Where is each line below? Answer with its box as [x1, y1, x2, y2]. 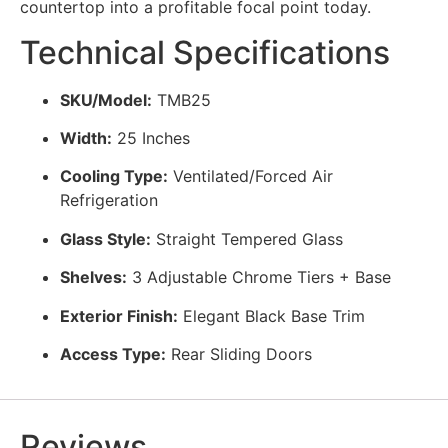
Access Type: [60, 343, 166, 364]
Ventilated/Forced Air [168, 166, 333, 187]
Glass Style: [60, 228, 151, 249]
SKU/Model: [60, 89, 152, 110]
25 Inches [112, 128, 190, 149]
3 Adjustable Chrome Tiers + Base [127, 267, 391, 288]
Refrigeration [60, 190, 158, 211]
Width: [60, 128, 112, 149]
